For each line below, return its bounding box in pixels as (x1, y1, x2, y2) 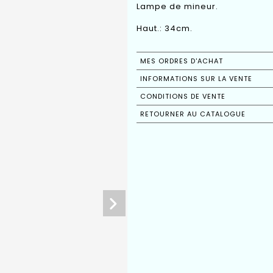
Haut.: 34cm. (136, 23, 193, 35)
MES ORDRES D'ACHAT (140, 56, 223, 66)
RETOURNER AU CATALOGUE (140, 109, 246, 119)
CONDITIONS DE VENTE (140, 91, 225, 102)
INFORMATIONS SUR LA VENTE (140, 74, 252, 84)
